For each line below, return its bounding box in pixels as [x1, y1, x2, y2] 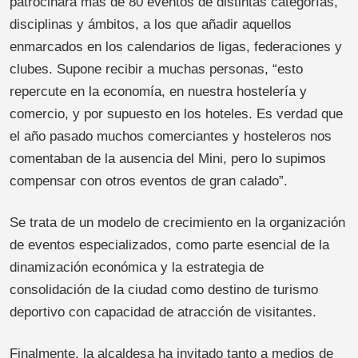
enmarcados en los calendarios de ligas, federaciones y [10, 38, 342, 54]
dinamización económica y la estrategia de [10, 259, 264, 275]
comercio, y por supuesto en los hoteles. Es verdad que [10, 105, 343, 121]
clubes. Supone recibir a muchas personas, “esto [10, 61, 303, 77]
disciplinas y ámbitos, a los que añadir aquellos [10, 16, 292, 32]
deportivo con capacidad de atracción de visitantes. [10, 304, 316, 320]
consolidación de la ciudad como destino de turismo [10, 281, 318, 297]
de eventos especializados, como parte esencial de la [10, 237, 329, 253]
